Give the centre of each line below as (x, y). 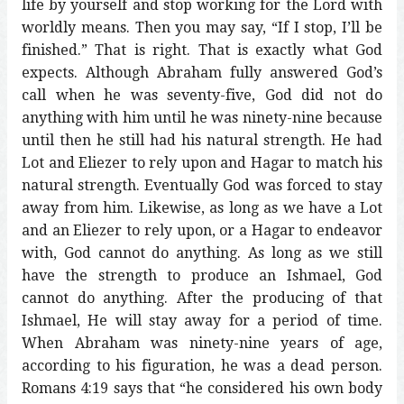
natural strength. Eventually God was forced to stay (202, 185)
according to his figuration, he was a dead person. (202, 365)
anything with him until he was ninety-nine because (202, 117)
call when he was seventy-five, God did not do (202, 95)
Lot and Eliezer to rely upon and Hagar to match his (202, 162)
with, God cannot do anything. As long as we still (202, 252)
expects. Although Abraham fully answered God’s (202, 72)
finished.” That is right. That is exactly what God (202, 50)
